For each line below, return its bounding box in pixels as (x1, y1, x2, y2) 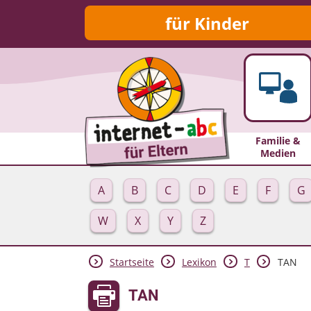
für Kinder (165, 11, 249, 35)
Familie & (255, 133, 301, 147)
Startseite (109, 255, 154, 269)
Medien (260, 146, 296, 160)
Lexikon (181, 255, 217, 269)
